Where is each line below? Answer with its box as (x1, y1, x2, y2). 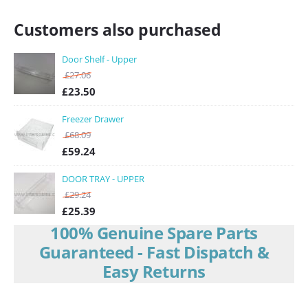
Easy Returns (102, 260, 206, 283)
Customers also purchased (14, 19, 221, 41)
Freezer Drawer (62, 113, 124, 125)
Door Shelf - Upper (62, 53, 137, 65)
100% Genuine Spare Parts (50, 221, 258, 244)
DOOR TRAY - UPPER (62, 173, 144, 185)
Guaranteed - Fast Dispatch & (38, 241, 269, 263)
